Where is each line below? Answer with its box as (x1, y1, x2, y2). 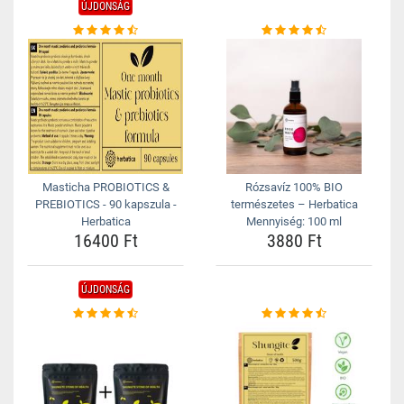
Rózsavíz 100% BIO (245, 180, 343, 194)
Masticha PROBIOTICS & (41, 180, 170, 194)
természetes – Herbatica (230, 197, 358, 211)
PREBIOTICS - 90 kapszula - (34, 197, 177, 211)
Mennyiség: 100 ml (246, 215, 342, 228)
